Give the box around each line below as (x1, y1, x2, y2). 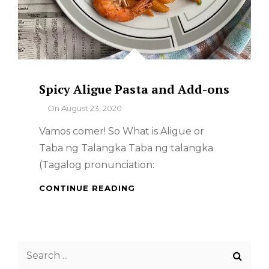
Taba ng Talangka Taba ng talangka (39, 142, 213, 154)
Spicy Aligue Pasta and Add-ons (39, 81, 229, 97)
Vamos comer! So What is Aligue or (39, 125, 204, 137)
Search (17, 243, 51, 254)
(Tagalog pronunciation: (39, 159, 154, 171)
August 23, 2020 (61, 103, 122, 113)
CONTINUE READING (39, 183, 135, 193)
